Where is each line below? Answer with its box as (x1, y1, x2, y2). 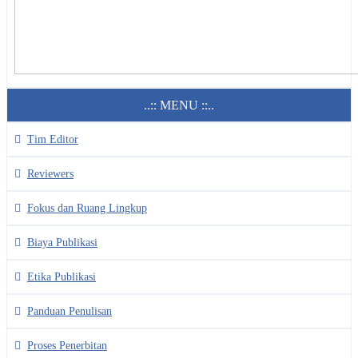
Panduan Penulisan (27, 304, 112, 317)
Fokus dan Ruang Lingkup (27, 201, 147, 214)
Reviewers (27, 167, 74, 180)
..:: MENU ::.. (144, 97, 214, 112)
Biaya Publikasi (27, 236, 97, 249)
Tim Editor (27, 133, 78, 145)
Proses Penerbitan (27, 339, 107, 352)
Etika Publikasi (27, 270, 96, 283)
